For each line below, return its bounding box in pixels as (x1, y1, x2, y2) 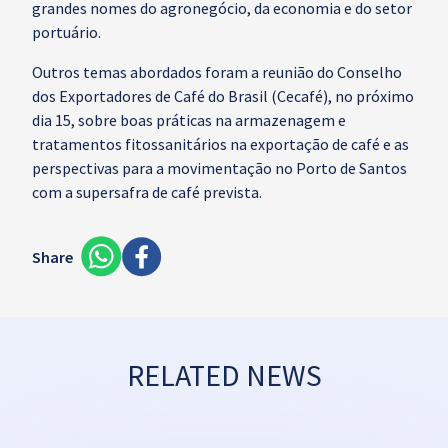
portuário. (32, 22, 101, 42)
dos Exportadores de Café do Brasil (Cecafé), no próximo (32, 86, 414, 106)
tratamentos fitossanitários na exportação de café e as (32, 134, 409, 154)
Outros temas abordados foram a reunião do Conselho (32, 62, 402, 82)
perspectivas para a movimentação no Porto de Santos (32, 158, 407, 178)
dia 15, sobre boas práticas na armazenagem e (32, 110, 346, 130)
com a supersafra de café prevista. (32, 182, 262, 202)
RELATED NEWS (126, 356, 322, 394)
